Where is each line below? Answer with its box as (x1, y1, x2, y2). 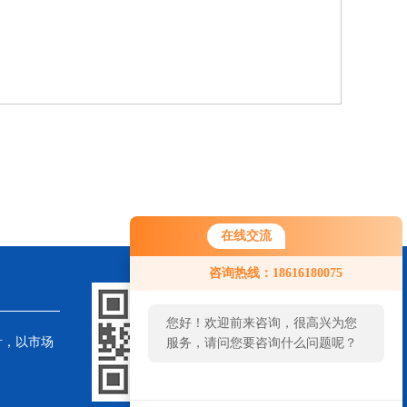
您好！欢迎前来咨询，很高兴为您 (166, 316, 357, 330)
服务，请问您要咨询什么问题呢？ (166, 336, 357, 350)
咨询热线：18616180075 (209, 266, 342, 280)
